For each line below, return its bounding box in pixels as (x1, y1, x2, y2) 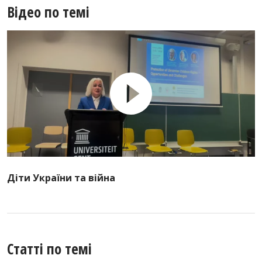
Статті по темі (7, 239, 92, 259)
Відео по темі (7, 1, 89, 22)
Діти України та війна (7, 171, 115, 185)
